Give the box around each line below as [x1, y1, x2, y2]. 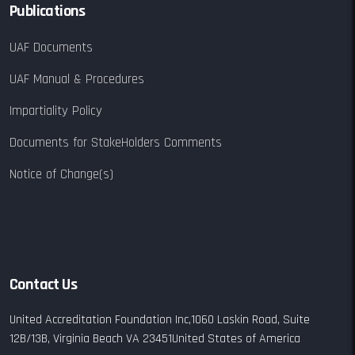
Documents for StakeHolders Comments [10, 133, 222, 151]
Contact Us [10, 273, 77, 295]
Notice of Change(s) [10, 165, 113, 183]
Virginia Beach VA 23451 [50, 330, 172, 347]
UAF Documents [10, 38, 93, 56]
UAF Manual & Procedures [10, 70, 144, 88]
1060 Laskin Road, [191, 311, 283, 328]
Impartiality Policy [10, 101, 102, 120]
